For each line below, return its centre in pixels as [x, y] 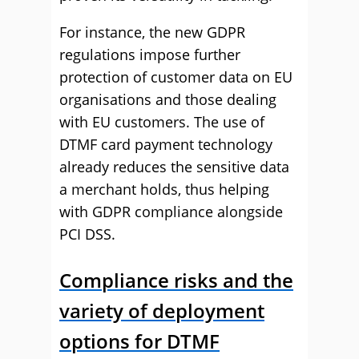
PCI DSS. [87, 234]
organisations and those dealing [168, 99]
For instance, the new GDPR [152, 32]
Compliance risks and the [176, 280]
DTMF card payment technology [166, 144]
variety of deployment [162, 311]
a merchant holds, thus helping [164, 189]
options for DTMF [139, 341]
